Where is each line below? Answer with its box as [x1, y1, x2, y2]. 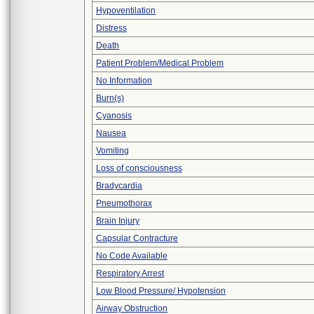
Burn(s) [96, 93, 124, 103]
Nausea [96, 128, 126, 138]
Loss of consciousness [96, 163, 182, 173]
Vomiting [96, 146, 129, 156]
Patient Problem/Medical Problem [96, 58, 224, 68]
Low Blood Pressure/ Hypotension [96, 286, 226, 296]
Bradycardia [96, 181, 142, 191]
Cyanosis [96, 111, 132, 121]
